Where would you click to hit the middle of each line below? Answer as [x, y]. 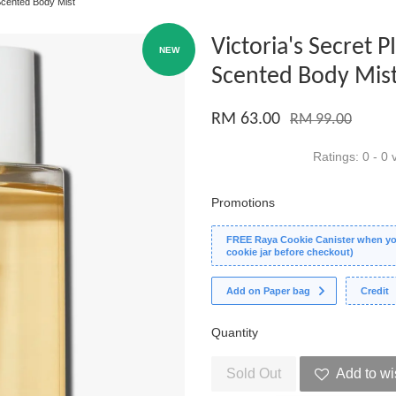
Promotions [243, 202]
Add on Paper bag [268, 291]
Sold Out [254, 373]
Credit [375, 291]
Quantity [235, 332]
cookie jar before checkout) [290, 252]
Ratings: [338, 156]
